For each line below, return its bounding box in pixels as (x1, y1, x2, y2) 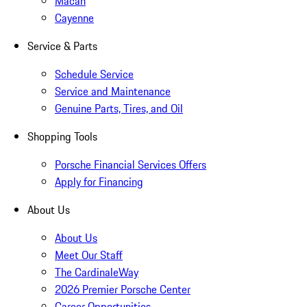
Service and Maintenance (55, 83, 171, 100)
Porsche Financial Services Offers (55, 156, 206, 173)
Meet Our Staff (55, 247, 123, 264)
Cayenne (55, 10, 94, 27)
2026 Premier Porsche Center (55, 281, 191, 298)
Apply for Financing (55, 173, 143, 191)
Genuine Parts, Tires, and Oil (55, 100, 183, 117)
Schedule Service (55, 66, 134, 83)
